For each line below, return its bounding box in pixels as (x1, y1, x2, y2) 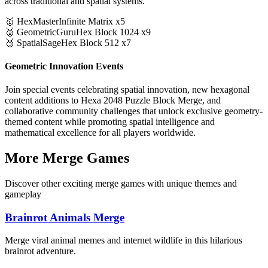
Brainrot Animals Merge (5, 211, 124, 224)
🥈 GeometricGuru (5, 26, 76, 37)
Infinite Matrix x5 (59, 16, 125, 26)
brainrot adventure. (5, 246, 76, 257)
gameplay (5, 189, 41, 199)
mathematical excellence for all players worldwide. (5, 127, 196, 138)
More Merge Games (5, 150, 129, 166)
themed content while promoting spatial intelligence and (5, 117, 215, 127)
